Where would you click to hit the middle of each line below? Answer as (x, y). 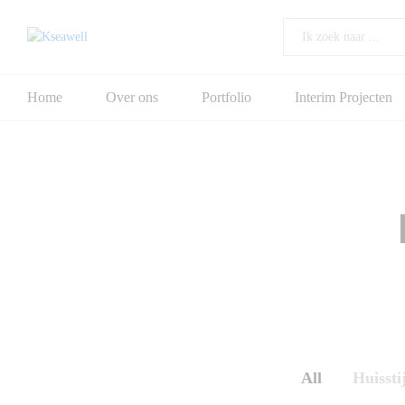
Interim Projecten (344, 97)
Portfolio (226, 97)
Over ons (132, 97)
